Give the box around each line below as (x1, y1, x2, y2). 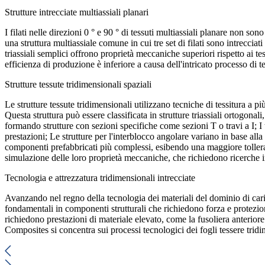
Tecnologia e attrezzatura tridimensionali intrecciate (5, 173, 195, 183)
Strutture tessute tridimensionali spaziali (5, 79, 151, 89)
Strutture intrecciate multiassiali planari (5, 7, 148, 17)
